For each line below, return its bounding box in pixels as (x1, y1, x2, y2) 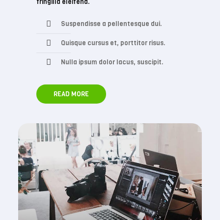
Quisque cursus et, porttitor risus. (61, 39, 166, 47)
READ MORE (54, 90, 89, 98)
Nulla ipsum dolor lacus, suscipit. (61, 58, 164, 66)
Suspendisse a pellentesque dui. (61, 20, 163, 28)
